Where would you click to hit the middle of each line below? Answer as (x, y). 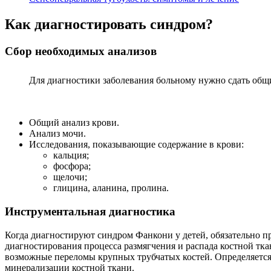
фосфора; (72, 166)
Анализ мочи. (57, 134)
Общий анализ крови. (74, 123)
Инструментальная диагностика (90, 212)
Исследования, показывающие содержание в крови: (136, 145)
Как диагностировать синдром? (109, 24)
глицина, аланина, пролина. (111, 188)
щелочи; (70, 177)
